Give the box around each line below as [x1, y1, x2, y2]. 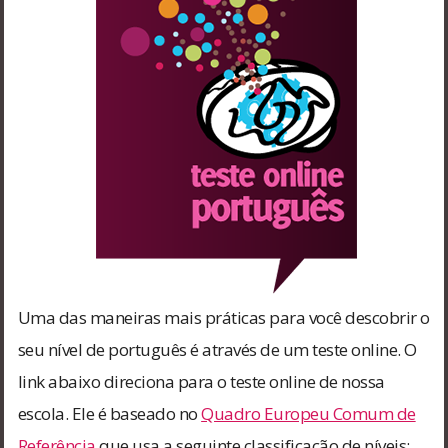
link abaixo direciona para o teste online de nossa [17, 369, 385, 393]
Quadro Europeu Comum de [201, 401, 416, 425]
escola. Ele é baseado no [17, 401, 202, 425]
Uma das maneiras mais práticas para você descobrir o [17, 305, 430, 329]
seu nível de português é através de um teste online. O [17, 337, 417, 361]
